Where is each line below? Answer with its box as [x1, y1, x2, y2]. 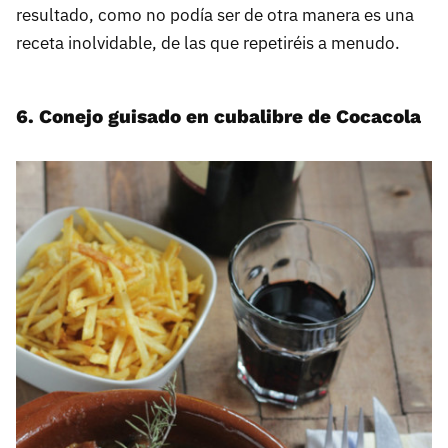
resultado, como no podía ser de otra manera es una [16, 3, 414, 26]
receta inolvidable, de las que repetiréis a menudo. [16, 31, 400, 54]
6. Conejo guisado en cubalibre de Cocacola [16, 104, 421, 128]
